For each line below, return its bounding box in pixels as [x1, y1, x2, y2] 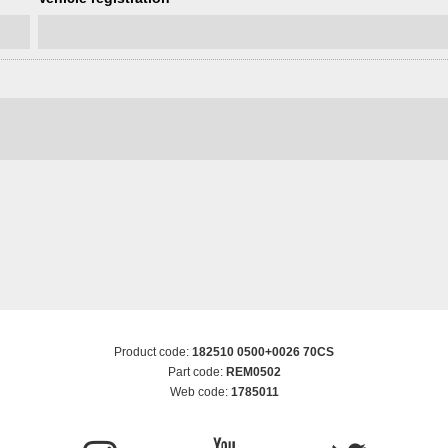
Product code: [114, 344, 192, 359]
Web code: [169, 384, 231, 399]
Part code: [167, 364, 226, 379]
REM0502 [225, 364, 281, 379]
